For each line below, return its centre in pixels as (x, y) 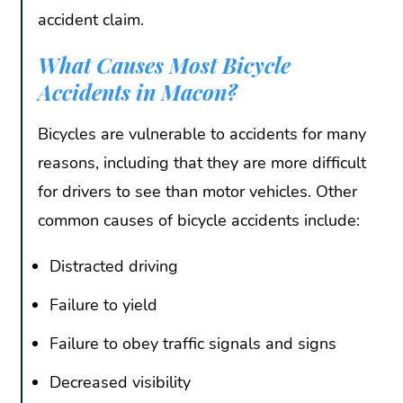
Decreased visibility (120, 382)
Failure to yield (103, 305)
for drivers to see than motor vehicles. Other (197, 192)
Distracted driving (113, 267)
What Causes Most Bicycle (164, 64)
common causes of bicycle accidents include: (199, 221)
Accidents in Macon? (138, 91)
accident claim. (91, 19)
